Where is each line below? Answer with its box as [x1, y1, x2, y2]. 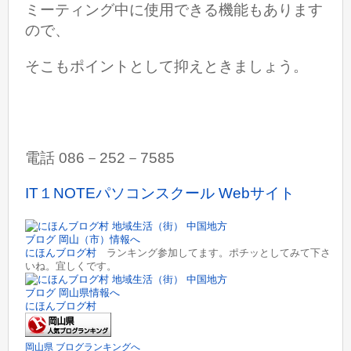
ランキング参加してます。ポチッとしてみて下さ [96, 246, 331, 259]
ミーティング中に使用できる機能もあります [25, 2, 324, 19]
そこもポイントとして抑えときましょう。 [25, 57, 309, 74]
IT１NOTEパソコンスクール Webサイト [25, 185, 295, 202]
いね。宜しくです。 [25, 259, 118, 272]
